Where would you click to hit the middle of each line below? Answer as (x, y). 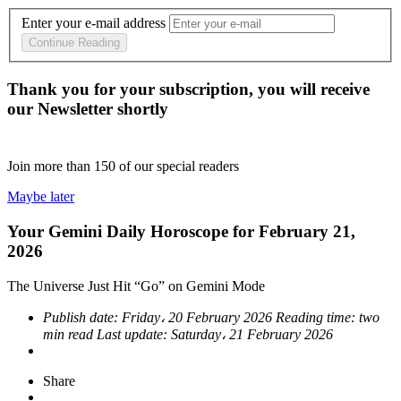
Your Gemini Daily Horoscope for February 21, (181, 231)
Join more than (51, 166)
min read (70, 334)
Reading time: (317, 317)
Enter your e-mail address (94, 23)
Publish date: (82, 317)
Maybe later (41, 197)
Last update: (134, 334)
